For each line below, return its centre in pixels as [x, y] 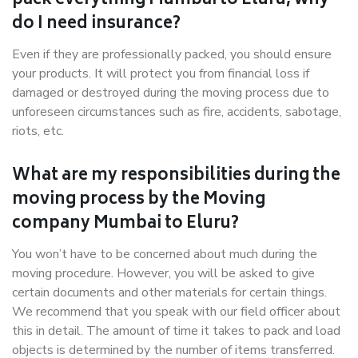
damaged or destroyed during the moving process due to [171, 93]
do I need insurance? [96, 24]
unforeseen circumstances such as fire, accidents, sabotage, [177, 112]
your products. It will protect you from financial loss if [161, 74]
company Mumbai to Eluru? [125, 224]
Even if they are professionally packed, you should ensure [172, 54]
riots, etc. [38, 131]
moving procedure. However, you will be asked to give [163, 273]
